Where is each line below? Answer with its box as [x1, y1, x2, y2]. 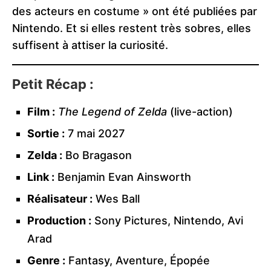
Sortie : [27, 127, 65, 140]
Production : [27, 214, 91, 227]
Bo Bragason [62, 149, 132, 162]
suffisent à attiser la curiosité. [12, 39, 168, 52]
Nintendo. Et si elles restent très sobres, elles [12, 22, 251, 35]
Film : [27, 105, 55, 119]
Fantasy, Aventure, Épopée [65, 254, 210, 267]
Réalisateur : [27, 192, 93, 206]
